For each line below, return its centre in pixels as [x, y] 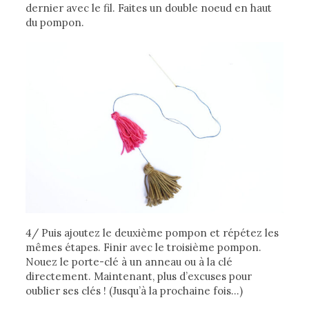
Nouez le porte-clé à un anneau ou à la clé [129, 262]
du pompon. [55, 22]
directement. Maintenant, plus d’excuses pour [139, 277]
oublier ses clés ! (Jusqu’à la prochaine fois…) [134, 291]
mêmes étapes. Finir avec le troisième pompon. [144, 248]
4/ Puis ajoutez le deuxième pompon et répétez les [152, 233]
